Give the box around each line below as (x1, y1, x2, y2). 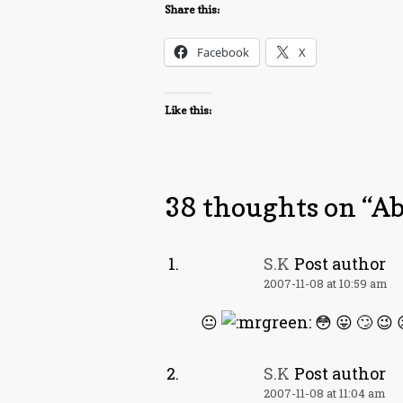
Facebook (197, 44, 249, 60)
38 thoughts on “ (165, 191, 372, 223)
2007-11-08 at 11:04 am (264, 385, 386, 401)
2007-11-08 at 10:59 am (264, 275, 388, 291)
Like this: (165, 103, 211, 117)
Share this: (165, 3, 219, 16)
